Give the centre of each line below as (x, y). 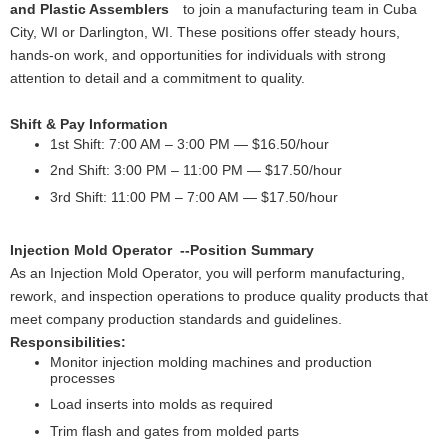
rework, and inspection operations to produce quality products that (219, 295)
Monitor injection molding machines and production (211, 361)
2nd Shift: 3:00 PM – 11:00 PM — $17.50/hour (196, 170)
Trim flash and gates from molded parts (174, 431)
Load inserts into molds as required (161, 404)
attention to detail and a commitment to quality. (157, 77)
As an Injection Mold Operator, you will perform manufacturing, (207, 272)
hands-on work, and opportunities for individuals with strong (198, 54)
